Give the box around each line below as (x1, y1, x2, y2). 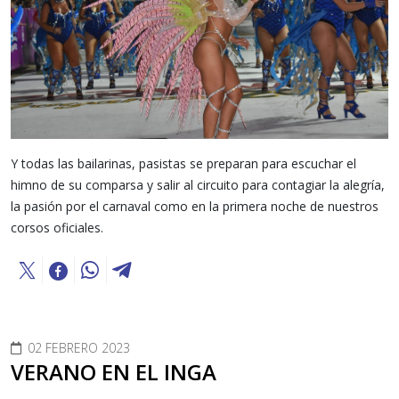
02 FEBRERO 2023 (28, 338, 130, 356)
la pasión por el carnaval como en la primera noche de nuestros (11, 197, 379, 215)
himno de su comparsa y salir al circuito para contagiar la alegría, (11, 175, 385, 193)
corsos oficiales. (11, 218, 103, 236)
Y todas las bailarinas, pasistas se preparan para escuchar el (11, 154, 356, 172)
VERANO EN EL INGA (11, 356, 216, 387)
